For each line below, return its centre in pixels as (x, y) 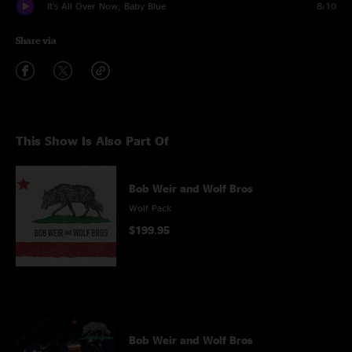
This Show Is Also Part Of (92, 141)
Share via (36, 40)
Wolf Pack (150, 208)
